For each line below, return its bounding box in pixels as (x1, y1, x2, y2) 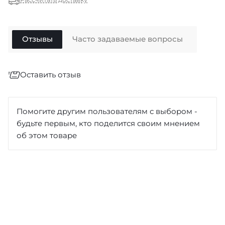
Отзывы (22, 34, 53, 44)
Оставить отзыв (20, 70, 81, 79)
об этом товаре (17, 131, 77, 140)
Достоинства (8, 173, 58, 183)
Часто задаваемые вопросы (72, 34, 183, 44)
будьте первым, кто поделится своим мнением (17, 119, 200, 128)
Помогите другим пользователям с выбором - (17, 106, 197, 116)
